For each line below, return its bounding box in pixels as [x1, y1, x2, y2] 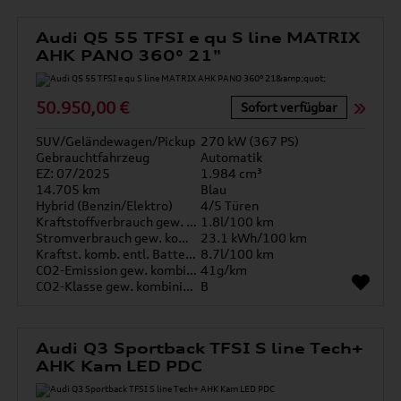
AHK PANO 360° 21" [36, 47, 221, 64]
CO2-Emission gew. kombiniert [186, 262, 198, 277]
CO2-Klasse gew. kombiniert [183, 278, 194, 294]
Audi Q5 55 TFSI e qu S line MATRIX [36, 29, 362, 47]
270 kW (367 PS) [200, 133, 299, 149]
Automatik [200, 149, 262, 165]
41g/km [200, 262, 247, 277]
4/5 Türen [200, 198, 259, 213]
